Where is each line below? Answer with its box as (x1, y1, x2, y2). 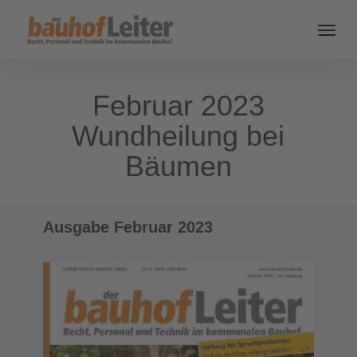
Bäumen (124, 150, 232, 182)
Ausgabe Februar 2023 (42, 218, 213, 237)
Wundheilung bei (72, 120, 285, 152)
